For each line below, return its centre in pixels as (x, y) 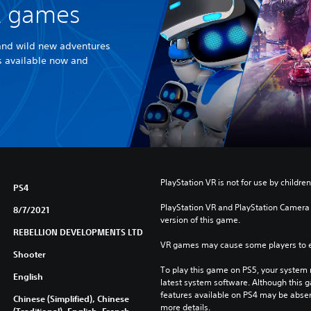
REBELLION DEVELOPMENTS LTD (78, 232)
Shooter (29, 254)
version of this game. (200, 219)
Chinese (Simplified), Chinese (71, 298)
